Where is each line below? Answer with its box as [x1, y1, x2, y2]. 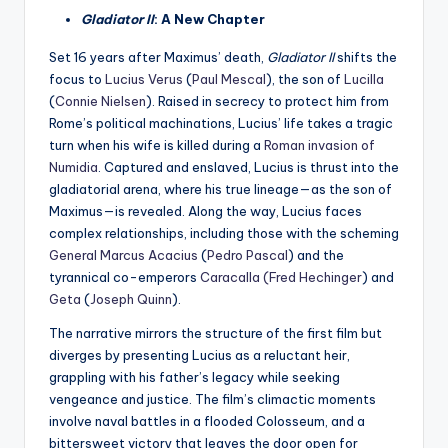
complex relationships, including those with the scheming [49, 225, 399, 242]
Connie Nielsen [55, 93, 146, 110]
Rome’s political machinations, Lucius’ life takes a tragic [49, 115, 393, 132]
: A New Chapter [154, 11, 265, 28]
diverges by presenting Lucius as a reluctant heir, [49, 347, 350, 364]
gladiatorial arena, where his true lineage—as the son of [49, 181, 392, 198]
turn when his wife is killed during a [49, 137, 264, 154]
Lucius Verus [105, 71, 183, 88]
